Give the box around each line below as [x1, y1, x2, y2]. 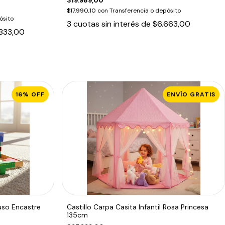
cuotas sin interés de [73, 18, 153, 29]
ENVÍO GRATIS [167, 90, 215, 98]
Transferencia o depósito [109, 6, 181, 15]
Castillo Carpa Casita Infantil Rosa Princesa [67, 202, 209, 211]
